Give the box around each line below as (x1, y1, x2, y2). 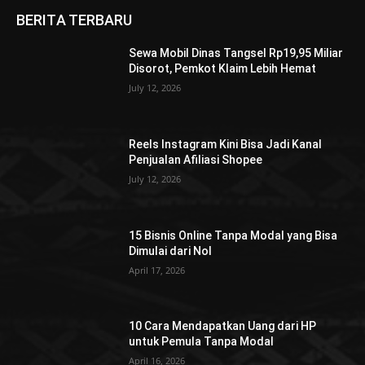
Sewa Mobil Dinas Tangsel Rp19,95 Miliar (129, 46, 344, 60)
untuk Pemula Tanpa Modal (129, 335, 275, 349)
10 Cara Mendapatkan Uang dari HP (129, 319, 317, 333)
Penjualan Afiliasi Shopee (129, 152, 263, 166)
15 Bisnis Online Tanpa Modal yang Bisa (129, 228, 338, 242)
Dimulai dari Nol (129, 244, 213, 257)
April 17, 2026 (129, 263, 186, 276)
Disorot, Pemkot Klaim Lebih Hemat (129, 62, 317, 76)
